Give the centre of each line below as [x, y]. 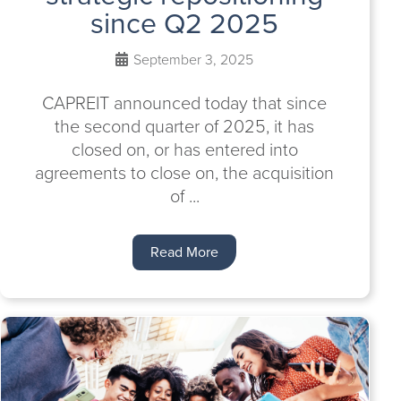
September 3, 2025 [192, 60]
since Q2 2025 [185, 23]
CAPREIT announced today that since [185, 103]
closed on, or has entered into [184, 149]
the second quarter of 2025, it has [185, 126]
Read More [185, 252]
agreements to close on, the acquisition [185, 173]
